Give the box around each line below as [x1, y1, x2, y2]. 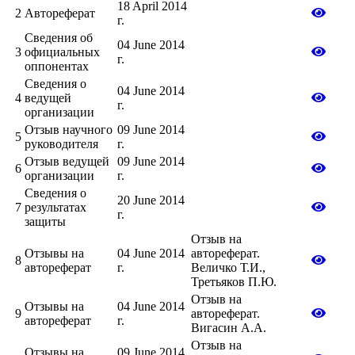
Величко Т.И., [191, 261, 265, 275]
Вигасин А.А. [191, 321, 266, 335]
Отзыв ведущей [25, 155, 109, 169]
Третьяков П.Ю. [191, 275, 277, 289]
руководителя [25, 137, 98, 151]
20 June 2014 [117, 193, 185, 208]
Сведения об [25, 31, 93, 45]
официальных [25, 45, 100, 59]
